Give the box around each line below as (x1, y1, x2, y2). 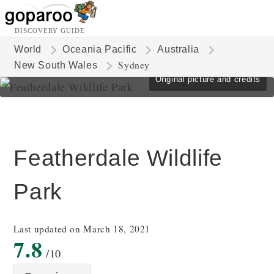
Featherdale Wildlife (13, 146, 223, 171)
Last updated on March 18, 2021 (13, 223, 151, 235)
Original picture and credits (155, 75, 261, 84)
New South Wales (13, 60, 98, 70)
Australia (157, 44, 199, 54)
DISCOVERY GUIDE (15, 27, 85, 34)
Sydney (118, 58, 150, 71)
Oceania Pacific (62, 44, 137, 54)
